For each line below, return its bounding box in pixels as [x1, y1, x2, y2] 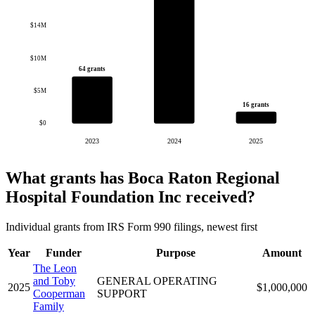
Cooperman [33, 287, 85, 300]
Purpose [155, 246, 195, 259]
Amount [262, 246, 302, 259]
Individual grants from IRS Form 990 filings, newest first [6, 220, 257, 233]
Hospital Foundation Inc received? [6, 188, 255, 206]
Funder [46, 246, 82, 259]
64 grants [79, 65, 106, 73]
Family [33, 300, 64, 312]
